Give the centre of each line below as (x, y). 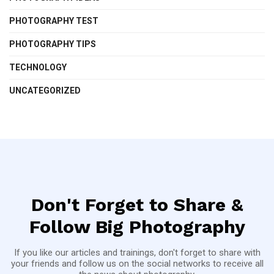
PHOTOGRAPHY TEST (54, 20)
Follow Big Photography (137, 226)
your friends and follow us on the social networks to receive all (137, 263)
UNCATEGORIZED (45, 90)
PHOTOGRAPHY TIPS (53, 44)
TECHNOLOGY (38, 67)
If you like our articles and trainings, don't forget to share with (137, 252)
